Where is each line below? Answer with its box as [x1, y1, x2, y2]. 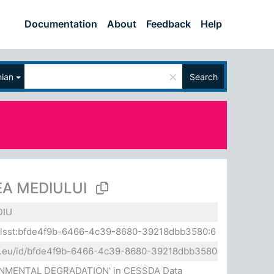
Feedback [146, 17, 191, 30]
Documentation [24, 17, 97, 30]
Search [190, 71, 218, 82]
